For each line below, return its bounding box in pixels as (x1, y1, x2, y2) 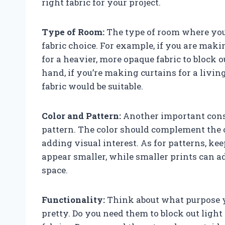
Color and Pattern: (42, 109, 121, 122)
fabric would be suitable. (42, 80, 143, 92)
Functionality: (42, 193, 105, 205)
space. (42, 164, 68, 176)
